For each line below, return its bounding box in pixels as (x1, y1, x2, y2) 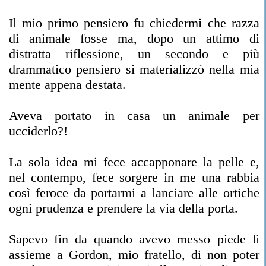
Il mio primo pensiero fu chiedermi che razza (9, 15, 259, 30)
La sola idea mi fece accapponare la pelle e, (9, 154, 259, 169)
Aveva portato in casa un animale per (9, 108, 259, 123)
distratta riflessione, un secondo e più (9, 46, 259, 61)
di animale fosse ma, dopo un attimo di (9, 31, 259, 46)
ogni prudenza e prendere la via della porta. (9, 201, 238, 216)
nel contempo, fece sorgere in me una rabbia (9, 170, 259, 185)
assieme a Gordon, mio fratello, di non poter (9, 247, 259, 262)
